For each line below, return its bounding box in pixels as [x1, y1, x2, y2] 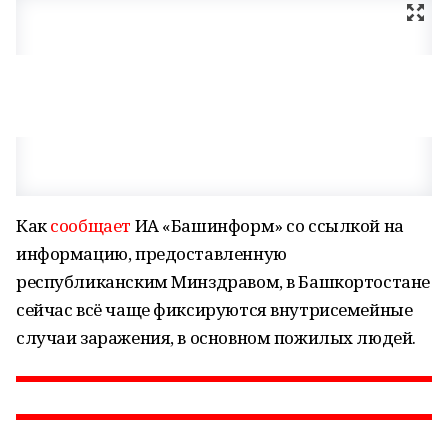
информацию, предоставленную [16, 242, 287, 265]
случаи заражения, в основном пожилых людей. [16, 326, 416, 349]
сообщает [50, 214, 131, 237]
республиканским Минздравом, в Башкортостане [16, 270, 430, 293]
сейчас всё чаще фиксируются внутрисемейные [16, 298, 413, 321]
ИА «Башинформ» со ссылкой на [130, 214, 404, 237]
